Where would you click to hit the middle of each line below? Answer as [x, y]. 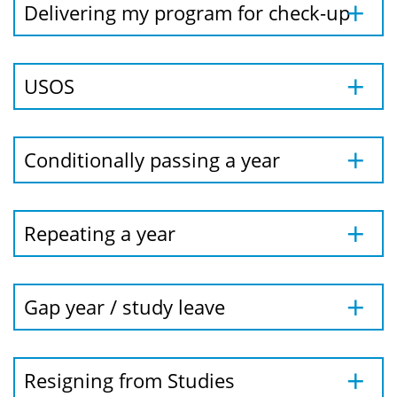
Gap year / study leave [125, 307]
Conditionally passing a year [152, 160]
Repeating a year [100, 233]
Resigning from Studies [129, 380]
